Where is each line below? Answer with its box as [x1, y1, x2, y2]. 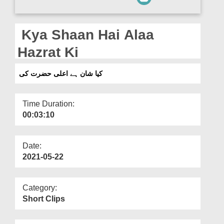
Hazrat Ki [17, 44, 78, 60]
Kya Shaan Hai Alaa [17, 26, 154, 42]
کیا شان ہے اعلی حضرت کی [19, 69, 102, 77]
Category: [22, 183, 57, 192]
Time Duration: [22, 99, 74, 108]
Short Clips [22, 194, 65, 203]
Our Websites [12, 20, 50, 27]
